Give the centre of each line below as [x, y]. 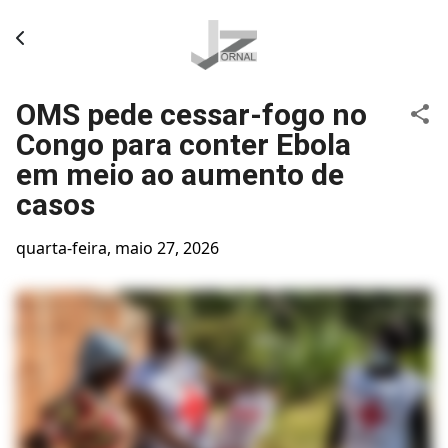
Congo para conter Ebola [183, 144]
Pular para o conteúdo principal [224, 25]
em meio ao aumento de [180, 174]
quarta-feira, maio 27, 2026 [117, 248]
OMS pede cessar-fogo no [191, 114]
